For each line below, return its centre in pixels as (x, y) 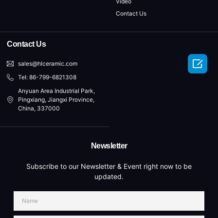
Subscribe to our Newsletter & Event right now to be (109, 166)
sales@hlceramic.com (47, 64)
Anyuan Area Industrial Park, (56, 91)
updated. (109, 177)
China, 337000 (39, 109)
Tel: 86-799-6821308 (47, 77)
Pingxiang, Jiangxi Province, (56, 100)
